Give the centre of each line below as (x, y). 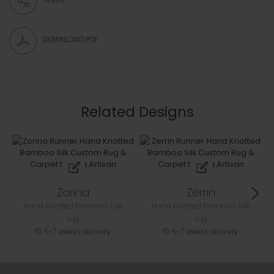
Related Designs (137, 112)
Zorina (73, 193)
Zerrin (201, 193)
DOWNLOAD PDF (70, 39)
